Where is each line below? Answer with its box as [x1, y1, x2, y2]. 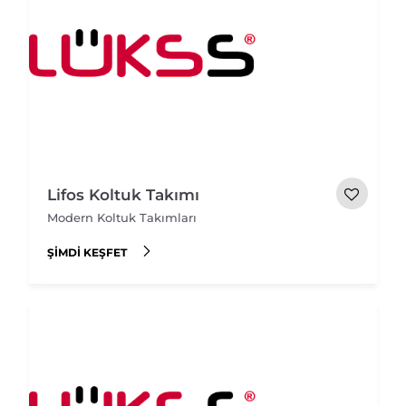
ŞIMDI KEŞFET [47, 245, 128, 259]
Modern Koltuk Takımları [47, 210, 198, 226]
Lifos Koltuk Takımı [47, 186, 200, 205]
